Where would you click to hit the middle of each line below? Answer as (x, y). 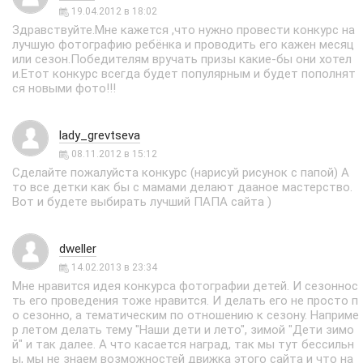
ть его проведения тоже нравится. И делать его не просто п (185, 301)
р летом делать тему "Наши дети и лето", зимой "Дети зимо (183, 330)
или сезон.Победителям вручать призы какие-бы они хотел (182, 59)
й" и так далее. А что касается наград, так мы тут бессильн (183, 344)
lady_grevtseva (100, 135)
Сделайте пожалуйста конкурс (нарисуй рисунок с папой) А (181, 173)
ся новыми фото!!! (64, 88)
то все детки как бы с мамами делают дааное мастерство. (182, 187)
